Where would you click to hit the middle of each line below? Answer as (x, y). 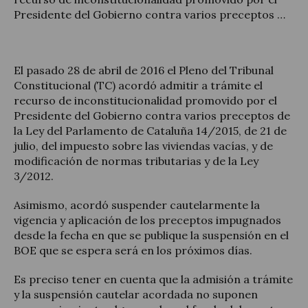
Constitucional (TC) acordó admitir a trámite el (138, 85)
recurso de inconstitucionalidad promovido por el (145, 100)
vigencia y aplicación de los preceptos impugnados (147, 220)
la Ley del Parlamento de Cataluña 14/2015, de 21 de (150, 130)
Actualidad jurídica (133, 77)
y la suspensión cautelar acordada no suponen (136, 294)
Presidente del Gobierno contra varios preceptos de (152, 115)
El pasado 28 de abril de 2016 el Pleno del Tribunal (144, 70)
